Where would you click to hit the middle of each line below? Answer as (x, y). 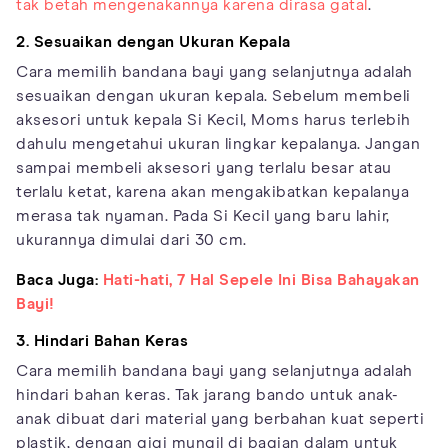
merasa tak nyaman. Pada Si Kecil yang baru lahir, (203, 216)
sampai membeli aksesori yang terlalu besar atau (204, 168)
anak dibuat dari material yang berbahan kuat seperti (220, 419)
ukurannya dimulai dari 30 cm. (131, 240)
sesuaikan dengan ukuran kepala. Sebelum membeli (213, 96)
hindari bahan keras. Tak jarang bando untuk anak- (207, 395)
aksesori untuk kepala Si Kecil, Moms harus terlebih (213, 120)
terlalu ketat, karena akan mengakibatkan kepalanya (212, 192)
